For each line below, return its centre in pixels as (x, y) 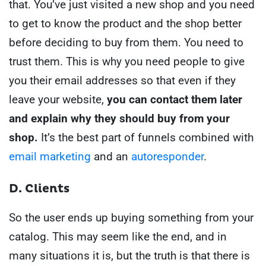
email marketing (50, 156)
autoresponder (167, 156)
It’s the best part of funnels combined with (147, 137)
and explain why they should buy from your (119, 118)
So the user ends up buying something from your (131, 217)
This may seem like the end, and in (140, 236)
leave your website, (58, 99)
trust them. (36, 61)
